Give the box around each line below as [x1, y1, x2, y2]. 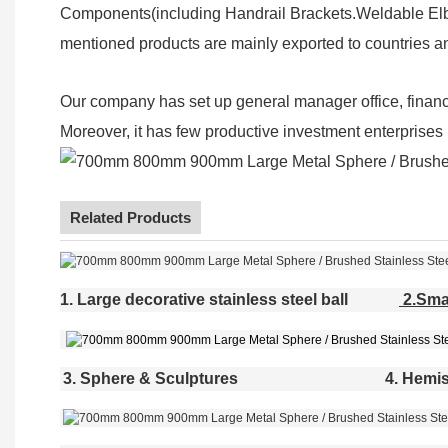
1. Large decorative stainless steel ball [60, 290, 348, 308]
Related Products [70, 208, 191, 226]
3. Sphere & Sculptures [63, 369, 238, 387]
